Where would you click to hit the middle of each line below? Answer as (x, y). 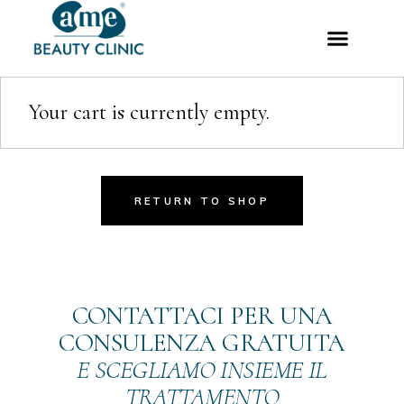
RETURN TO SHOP (202, 201)
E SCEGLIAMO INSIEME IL (202, 370)
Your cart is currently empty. (149, 112)
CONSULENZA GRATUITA (202, 343)
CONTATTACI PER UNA (202, 316)
